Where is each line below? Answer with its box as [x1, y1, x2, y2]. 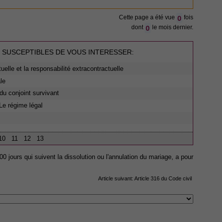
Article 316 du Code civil [134, 175, 192, 182]
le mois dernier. [151, 24, 193, 31]
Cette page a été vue [118, 14, 176, 21]
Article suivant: [98, 175, 134, 182]
